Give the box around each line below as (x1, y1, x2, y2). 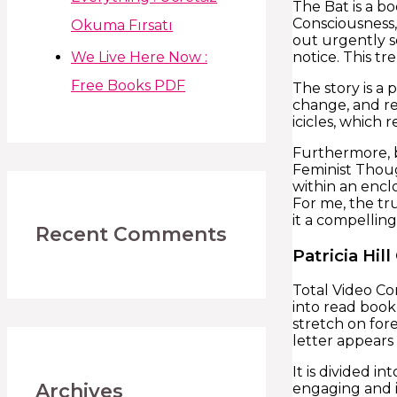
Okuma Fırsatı (71, 16, 173, 34)
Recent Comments (35, 222, 227, 247)
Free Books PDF (71, 76, 185, 94)
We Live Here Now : (71, 48, 207, 66)
